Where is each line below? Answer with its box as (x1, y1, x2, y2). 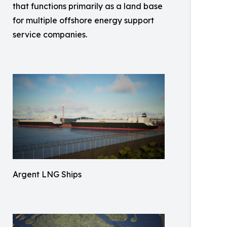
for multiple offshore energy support (13, 15, 154, 26)
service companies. (13, 29, 87, 40)
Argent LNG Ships (13, 169, 82, 180)
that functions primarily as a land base (13, 1, 163, 12)
